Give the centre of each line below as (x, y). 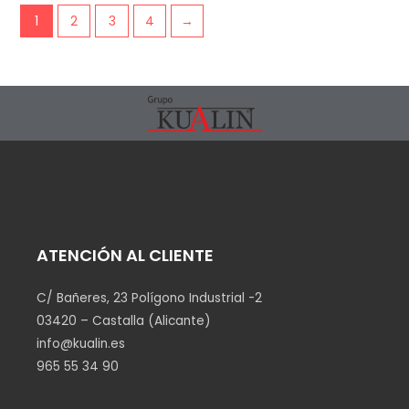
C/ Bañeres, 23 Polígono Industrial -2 (149, 298)
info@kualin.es (81, 343)
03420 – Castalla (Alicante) (124, 320)
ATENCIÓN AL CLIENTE (125, 255)
